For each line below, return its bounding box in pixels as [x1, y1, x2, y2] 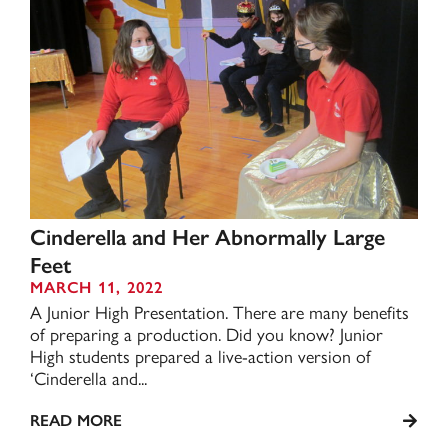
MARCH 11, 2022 [30, 278, 163, 297]
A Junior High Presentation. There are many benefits [30, 299, 409, 324]
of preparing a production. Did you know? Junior [30, 321, 383, 346]
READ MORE [30, 411, 122, 430]
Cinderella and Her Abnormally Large [30, 224, 385, 251]
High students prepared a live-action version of [30, 343, 371, 368]
